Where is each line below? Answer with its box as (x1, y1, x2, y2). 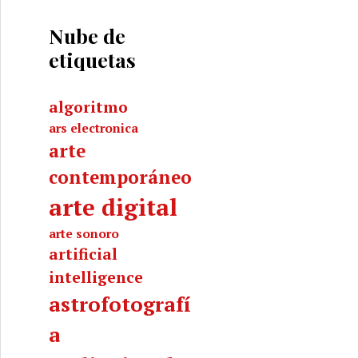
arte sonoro (49, 225, 119, 241)
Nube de (49, 22, 125, 49)
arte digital (49, 192, 177, 222)
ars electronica (49, 120, 138, 136)
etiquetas (49, 46, 136, 73)
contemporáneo (49, 165, 192, 189)
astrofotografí (49, 291, 191, 317)
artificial (49, 244, 117, 265)
